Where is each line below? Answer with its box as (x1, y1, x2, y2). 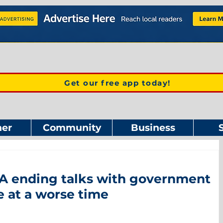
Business (130, 122, 175, 133)
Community (42, 122, 101, 133)
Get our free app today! (64, 78, 171, 88)
